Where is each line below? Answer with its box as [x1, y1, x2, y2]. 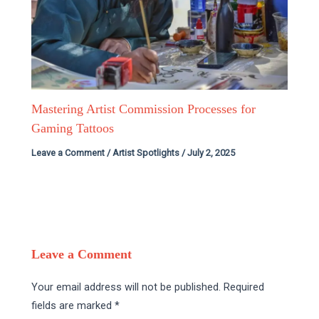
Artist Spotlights [113, 147, 180, 159]
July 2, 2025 [187, 147, 236, 159]
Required [224, 281, 265, 294]
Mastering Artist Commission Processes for [31, 102, 256, 117]
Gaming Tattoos [31, 121, 115, 136]
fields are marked [31, 299, 115, 313]
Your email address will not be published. [31, 281, 221, 294]
